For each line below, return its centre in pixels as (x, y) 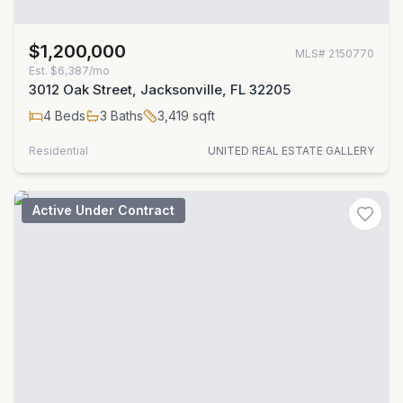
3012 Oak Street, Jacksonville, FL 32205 (160, 90)
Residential (58, 151)
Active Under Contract (103, 210)
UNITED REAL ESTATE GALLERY (291, 151)
